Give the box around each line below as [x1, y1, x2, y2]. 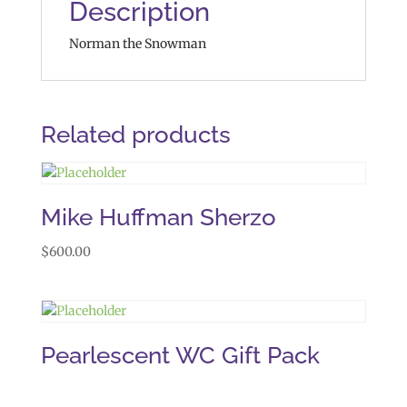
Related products [40, 121, 231, 148]
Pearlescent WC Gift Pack [40, 342, 320, 370]
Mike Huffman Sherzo [40, 203, 276, 231]
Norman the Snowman [68, 35, 206, 52]
